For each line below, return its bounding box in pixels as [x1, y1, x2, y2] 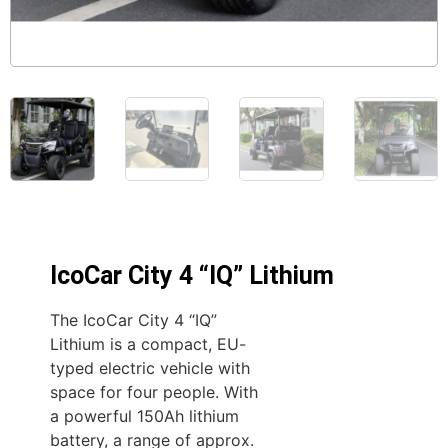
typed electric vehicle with [50, 358, 250, 379]
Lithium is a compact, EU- [50, 334, 246, 355]
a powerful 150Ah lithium [50, 406, 239, 427]
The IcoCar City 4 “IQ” [50, 310, 217, 331]
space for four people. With [50, 382, 258, 403]
